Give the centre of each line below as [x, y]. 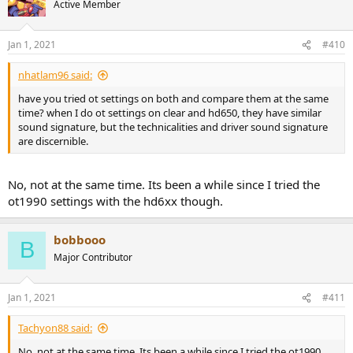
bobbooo [80, 239]
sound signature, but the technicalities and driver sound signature [173, 127]
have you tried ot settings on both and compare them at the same [173, 99]
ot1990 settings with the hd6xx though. [115, 201]
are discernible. [53, 141]
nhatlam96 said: [55, 75]
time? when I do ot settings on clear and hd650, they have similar [170, 113]
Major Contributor [93, 257]
